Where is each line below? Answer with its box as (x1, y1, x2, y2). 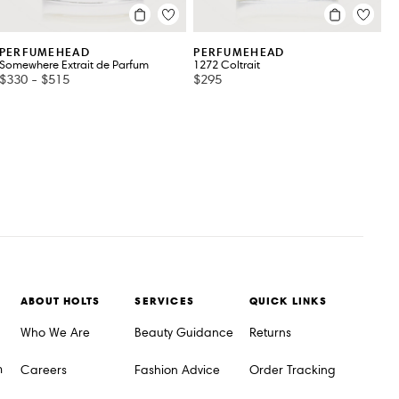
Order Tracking (248, 362, 336, 379)
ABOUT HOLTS (20, 294, 101, 308)
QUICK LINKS (248, 294, 327, 308)
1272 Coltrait (193, 58, 261, 73)
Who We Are (20, 325, 90, 341)
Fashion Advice (134, 362, 221, 379)
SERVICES (134, 294, 194, 308)
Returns (248, 325, 291, 341)
